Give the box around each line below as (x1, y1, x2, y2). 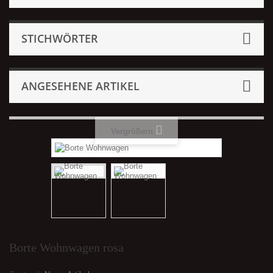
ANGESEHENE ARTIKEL (21, 79, 140, 93)
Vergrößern (110, 126, 153, 136)
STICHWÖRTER (21, 31, 98, 46)
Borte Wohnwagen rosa (9, 240, 124, 254)
